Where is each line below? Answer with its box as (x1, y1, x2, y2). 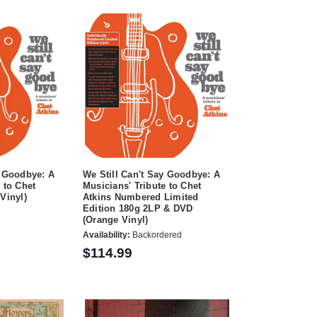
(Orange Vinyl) (82, 214, 149, 225)
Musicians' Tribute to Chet (82, 180, 202, 191)
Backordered (129, 230, 182, 241)
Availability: (82, 230, 130, 241)
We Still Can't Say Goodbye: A (82, 168, 221, 180)
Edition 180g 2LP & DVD (82, 202, 193, 214)
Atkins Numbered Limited (82, 191, 199, 202)
